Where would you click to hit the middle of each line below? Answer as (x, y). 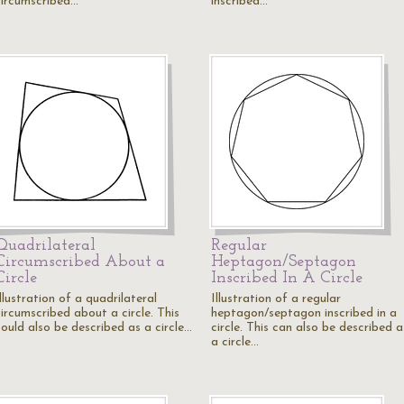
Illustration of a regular (276, 299)
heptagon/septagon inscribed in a (304, 313)
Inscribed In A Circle (287, 278)
